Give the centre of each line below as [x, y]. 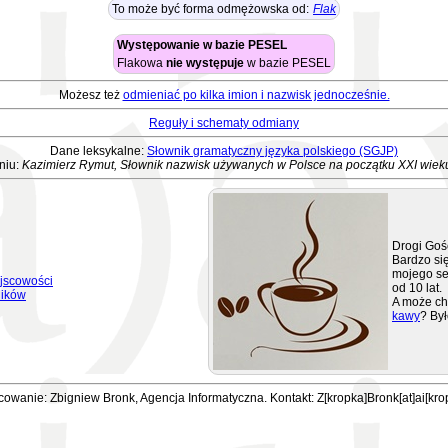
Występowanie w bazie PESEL [202, 45]
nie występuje [205, 63]
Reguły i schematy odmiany [224, 123]
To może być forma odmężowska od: [210, 9]
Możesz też [90, 95]
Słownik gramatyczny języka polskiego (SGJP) [272, 151]
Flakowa [141, 63]
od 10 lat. [417, 288]
